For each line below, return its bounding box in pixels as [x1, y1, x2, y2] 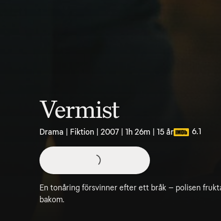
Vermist [39, 96, 120, 124]
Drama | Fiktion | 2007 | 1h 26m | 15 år [39, 127, 174, 137]
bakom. [39, 195, 64, 204]
